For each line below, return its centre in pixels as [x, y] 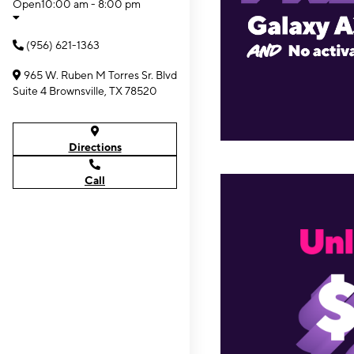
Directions [95, 147]
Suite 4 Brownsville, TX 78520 [85, 91]
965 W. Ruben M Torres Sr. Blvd [100, 75]
